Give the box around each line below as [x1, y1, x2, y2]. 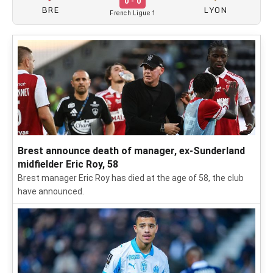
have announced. [18, 186, 84, 196]
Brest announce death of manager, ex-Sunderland [18, 145, 245, 157]
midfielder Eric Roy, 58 [18, 158, 118, 170]
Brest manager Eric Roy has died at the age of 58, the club [18, 173, 244, 183]
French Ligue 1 [110, 10, 155, 16]
